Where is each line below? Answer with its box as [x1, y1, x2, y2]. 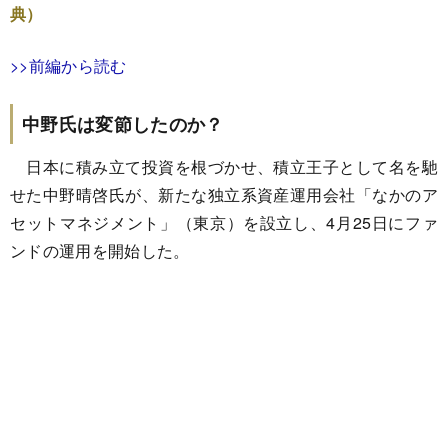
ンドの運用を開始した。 [10, 238, 190, 262]
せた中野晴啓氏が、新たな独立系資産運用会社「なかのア [10, 182, 438, 206]
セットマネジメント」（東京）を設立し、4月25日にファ [10, 210, 438, 234]
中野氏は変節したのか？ [22, 110, 224, 137]
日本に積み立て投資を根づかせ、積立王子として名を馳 [10, 154, 438, 178]
